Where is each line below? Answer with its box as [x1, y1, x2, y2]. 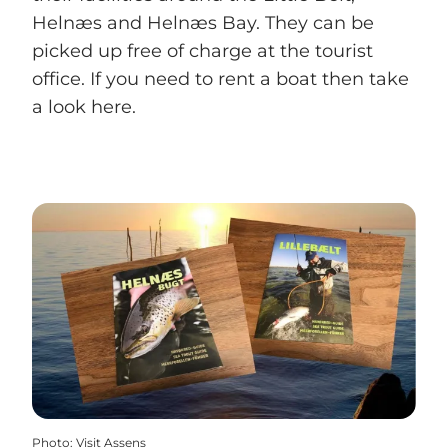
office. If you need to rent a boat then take [32, 68, 409, 91]
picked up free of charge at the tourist [32, 40, 373, 63]
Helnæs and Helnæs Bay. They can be [32, 12, 374, 35]
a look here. [32, 96, 136, 119]
